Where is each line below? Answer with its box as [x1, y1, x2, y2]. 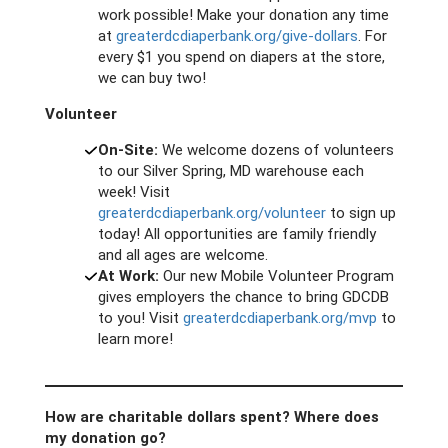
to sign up [325, 203, 396, 222]
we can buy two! [97, 68, 206, 87]
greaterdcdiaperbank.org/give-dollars [115, 26, 358, 45]
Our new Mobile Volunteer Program [162, 266, 394, 285]
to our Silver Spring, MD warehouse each [97, 161, 364, 180]
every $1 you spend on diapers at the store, [97, 47, 385, 66]
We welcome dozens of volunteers [161, 140, 394, 159]
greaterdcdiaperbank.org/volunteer [97, 203, 326, 222]
